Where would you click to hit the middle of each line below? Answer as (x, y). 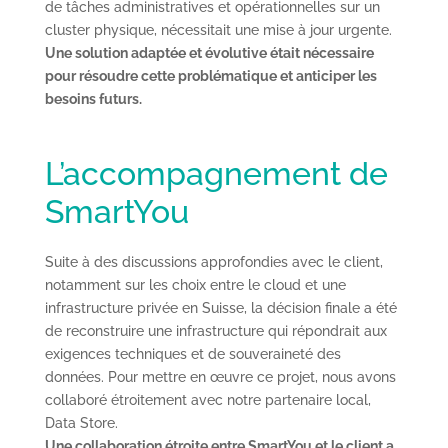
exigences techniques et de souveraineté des (192, 353)
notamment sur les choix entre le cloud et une (195, 284)
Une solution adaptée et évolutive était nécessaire (209, 52)
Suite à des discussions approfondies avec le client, (213, 261)
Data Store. (81, 422)
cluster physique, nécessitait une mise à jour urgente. (218, 29)
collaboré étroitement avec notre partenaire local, (207, 399)
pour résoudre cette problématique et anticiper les (210, 75)
